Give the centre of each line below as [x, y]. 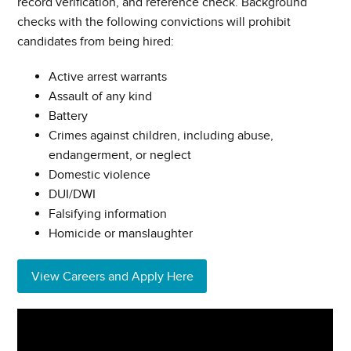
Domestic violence [100, 175]
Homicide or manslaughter [121, 234]
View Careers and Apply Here [112, 276]
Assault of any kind [101, 97]
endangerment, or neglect [120, 156]
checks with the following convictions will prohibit [154, 22]
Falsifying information [108, 214]
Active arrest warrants [108, 77]
